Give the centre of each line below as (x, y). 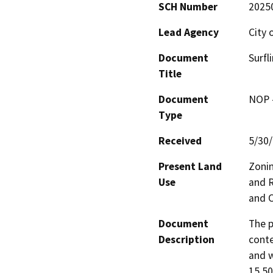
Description (186, 240)
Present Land (190, 167)
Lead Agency (189, 33)
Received (180, 141)
